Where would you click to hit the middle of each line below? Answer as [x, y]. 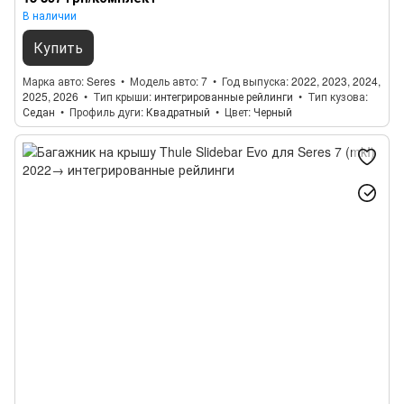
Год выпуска [254, 81]
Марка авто [52, 81]
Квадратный [178, 111]
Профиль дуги [105, 111]
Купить [58, 47]
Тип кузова [336, 96]
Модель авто [163, 81]
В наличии [50, 15]
